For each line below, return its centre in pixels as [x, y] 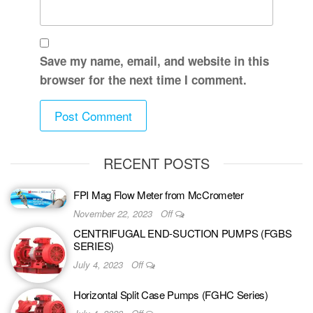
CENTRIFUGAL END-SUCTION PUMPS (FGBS [183, 233]
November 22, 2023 [114, 214]
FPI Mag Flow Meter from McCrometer [159, 195]
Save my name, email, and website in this [154, 61]
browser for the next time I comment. [143, 80]
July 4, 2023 [100, 265]
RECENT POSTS [156, 163]
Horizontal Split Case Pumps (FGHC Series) [171, 295]
